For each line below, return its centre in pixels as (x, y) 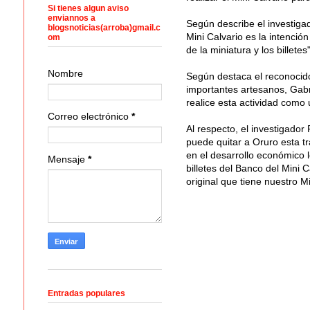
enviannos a (71, 18)
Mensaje (67, 159)
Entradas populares (86, 293)
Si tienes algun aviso (88, 8)
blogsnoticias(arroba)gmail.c (104, 27)
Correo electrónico (89, 116)
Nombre (65, 73)
